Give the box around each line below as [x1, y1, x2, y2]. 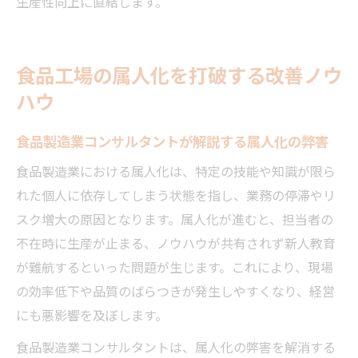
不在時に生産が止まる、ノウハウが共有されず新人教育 [16, 233, 336, 253]
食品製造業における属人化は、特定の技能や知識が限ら [16, 161, 336, 181]
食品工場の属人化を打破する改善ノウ [16, 59, 342, 89]
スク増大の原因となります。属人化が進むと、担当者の [16, 209, 333, 229]
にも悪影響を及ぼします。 [16, 304, 168, 324]
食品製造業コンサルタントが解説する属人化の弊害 [16, 129, 328, 151]
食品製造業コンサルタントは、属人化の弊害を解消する [16, 336, 336, 356]
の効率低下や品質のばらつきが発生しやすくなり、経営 [16, 280, 335, 300]
